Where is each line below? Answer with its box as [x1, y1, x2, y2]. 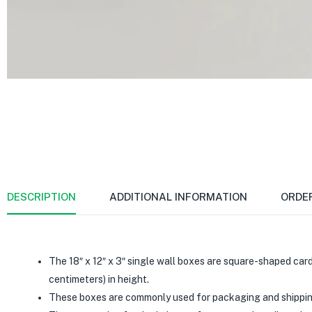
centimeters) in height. [49, 273, 149, 285]
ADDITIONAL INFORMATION [109, 190, 247, 203]
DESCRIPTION [7, 190, 76, 203]
